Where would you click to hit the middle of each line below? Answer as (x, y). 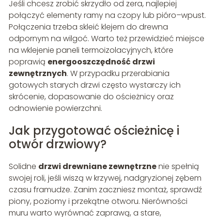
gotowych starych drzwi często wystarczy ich (94, 85)
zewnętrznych (38, 73)
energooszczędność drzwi (101, 62)
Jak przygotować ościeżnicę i (94, 130)
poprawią (28, 62)
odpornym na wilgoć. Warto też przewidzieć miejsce (106, 38)
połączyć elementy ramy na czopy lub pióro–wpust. (107, 15)
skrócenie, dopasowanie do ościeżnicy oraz (91, 96)
